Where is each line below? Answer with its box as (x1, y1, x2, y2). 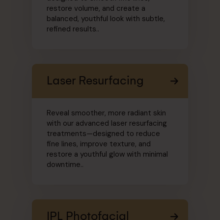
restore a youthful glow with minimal (47, 149, 168, 159)
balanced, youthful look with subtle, (47, 13, 165, 24)
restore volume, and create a (47, 3, 145, 13)
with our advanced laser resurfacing (47, 118, 167, 128)
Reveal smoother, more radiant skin (47, 108, 166, 118)
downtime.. (47, 159, 83, 169)
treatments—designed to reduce (47, 128, 160, 138)
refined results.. (47, 24, 99, 34)
